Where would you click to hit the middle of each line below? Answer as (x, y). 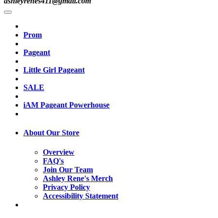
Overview (59, 152)
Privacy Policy (66, 187)
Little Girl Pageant (54, 70)
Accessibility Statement (81, 196)
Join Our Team (68, 169)
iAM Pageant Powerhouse (66, 105)
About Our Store (51, 133)
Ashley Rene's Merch (78, 178)
